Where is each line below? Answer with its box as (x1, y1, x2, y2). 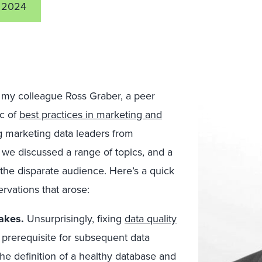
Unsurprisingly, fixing (24, 211, 125, 226)
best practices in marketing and (19, 107, 162, 122)
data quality (125, 211, 177, 226)
